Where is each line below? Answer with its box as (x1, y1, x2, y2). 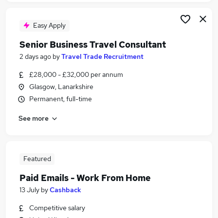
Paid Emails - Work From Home (19, 172, 151, 183)
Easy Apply (33, 21, 66, 30)
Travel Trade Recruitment (61, 52, 144, 61)
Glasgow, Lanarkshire (29, 82, 93, 91)
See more (18, 113, 49, 123)
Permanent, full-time (29, 94, 92, 103)
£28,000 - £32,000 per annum (29, 70, 123, 79)
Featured (23, 154, 51, 163)
